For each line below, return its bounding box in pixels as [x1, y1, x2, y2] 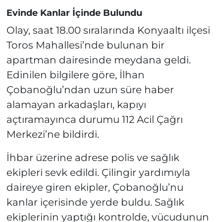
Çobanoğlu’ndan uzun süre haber [6, 83, 174, 96]
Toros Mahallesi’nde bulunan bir [6, 39, 165, 51]
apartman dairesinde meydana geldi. [6, 54, 191, 66]
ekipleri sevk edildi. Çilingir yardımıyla [6, 166, 190, 178]
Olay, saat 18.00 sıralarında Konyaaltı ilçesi [6, 24, 210, 36]
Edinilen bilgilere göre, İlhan [6, 68, 145, 81]
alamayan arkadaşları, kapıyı [6, 98, 146, 111]
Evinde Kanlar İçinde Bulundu [6, 7, 142, 19]
